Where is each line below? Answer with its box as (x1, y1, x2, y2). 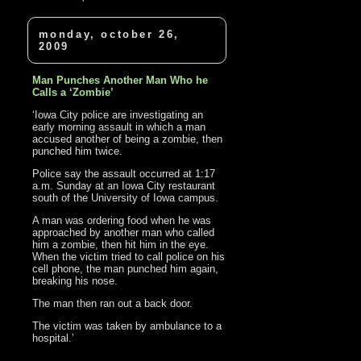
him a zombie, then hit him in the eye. (32, 239, 210, 251)
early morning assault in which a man (32, 121, 206, 134)
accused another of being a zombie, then (32, 133, 223, 146)
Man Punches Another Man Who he (32, 74, 209, 87)
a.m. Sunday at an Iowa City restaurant (32, 180, 216, 193)
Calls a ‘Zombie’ (32, 86, 114, 99)
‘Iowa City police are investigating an (32, 109, 204, 122)
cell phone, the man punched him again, (32, 263, 219, 276)
